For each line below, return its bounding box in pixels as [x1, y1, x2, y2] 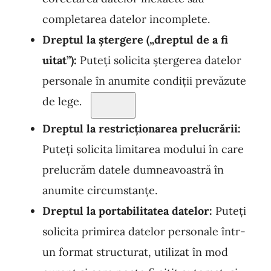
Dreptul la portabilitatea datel [42, 204, 198, 218]
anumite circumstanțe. [42, 183, 157, 197]
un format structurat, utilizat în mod [42, 245, 228, 259]
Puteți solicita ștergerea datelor [77, 53, 241, 67]
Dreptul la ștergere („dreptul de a [42, 33, 218, 47]
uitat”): [42, 53, 77, 67]
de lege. [42, 94, 82, 108]
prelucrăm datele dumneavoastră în [42, 163, 224, 177]
